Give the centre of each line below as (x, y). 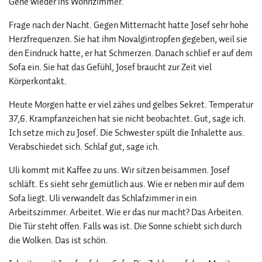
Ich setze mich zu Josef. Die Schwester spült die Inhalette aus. (127, 132)
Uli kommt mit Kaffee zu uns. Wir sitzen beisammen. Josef (119, 170)
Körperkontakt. (38, 81)
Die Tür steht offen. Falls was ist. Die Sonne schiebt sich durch (125, 226)
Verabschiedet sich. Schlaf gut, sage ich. (84, 146)
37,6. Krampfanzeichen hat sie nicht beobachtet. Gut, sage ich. (127, 118)
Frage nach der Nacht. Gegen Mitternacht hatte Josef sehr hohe (129, 25)
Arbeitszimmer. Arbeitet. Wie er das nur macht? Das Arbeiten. (126, 212)
